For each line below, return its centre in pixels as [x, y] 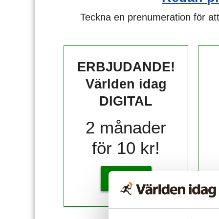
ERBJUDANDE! [126, 67]
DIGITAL [126, 101]
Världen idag [126, 84]
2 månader [126, 127]
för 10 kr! [126, 148]
